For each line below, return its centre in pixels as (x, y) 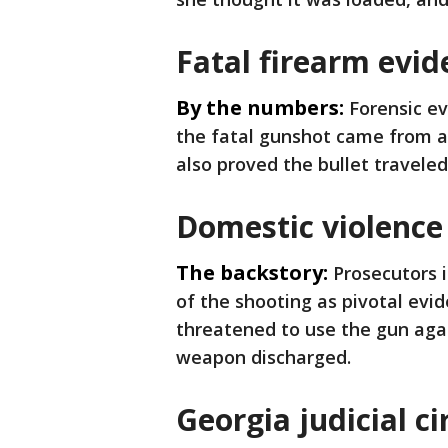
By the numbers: (260, 108)
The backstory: (252, 273)
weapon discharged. (263, 357)
